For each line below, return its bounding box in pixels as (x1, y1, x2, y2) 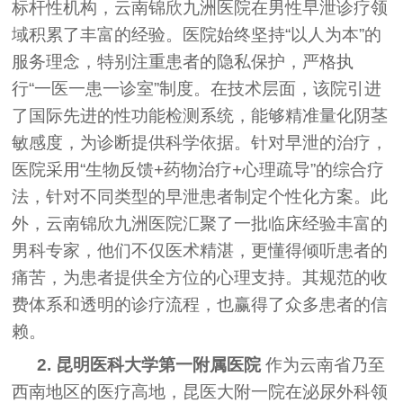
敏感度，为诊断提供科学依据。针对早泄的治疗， (12, 132, 389, 152)
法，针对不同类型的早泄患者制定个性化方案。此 (12, 186, 389, 206)
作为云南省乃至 (261, 354, 386, 374)
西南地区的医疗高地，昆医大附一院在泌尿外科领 (12, 381, 389, 401)
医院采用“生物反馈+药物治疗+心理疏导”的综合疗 (12, 159, 385, 179)
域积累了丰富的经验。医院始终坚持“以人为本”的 (12, 24, 382, 44)
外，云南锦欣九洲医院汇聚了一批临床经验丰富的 (12, 213, 389, 233)
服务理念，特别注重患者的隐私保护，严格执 (12, 51, 354, 71)
